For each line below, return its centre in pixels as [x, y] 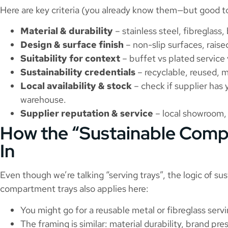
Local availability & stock [76, 86]
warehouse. [43, 100]
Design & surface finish [72, 45]
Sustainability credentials [78, 72]
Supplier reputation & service [87, 113]
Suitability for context [70, 59]
